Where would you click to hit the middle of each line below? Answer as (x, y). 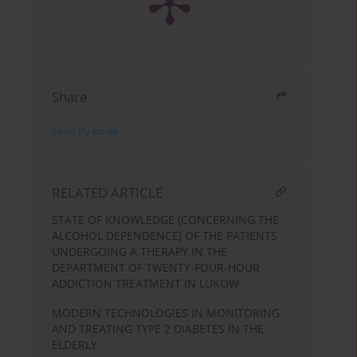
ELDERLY (75, 345)
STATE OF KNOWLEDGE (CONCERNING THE (166, 220)
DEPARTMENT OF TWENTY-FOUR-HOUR (156, 268)
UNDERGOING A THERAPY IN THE (140, 252)
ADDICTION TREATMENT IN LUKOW (146, 284)
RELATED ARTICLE (108, 193)
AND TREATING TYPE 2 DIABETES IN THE (158, 329)
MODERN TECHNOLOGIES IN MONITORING (166, 313)
